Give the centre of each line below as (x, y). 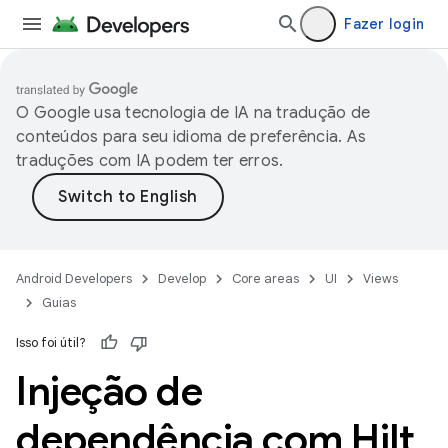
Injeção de (109, 391)
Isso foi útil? (51, 342)
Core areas (265, 278)
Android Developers (74, 278)
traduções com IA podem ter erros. (150, 161)
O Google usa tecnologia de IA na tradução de (193, 113)
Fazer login (384, 24)
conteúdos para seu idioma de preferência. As (191, 137)
